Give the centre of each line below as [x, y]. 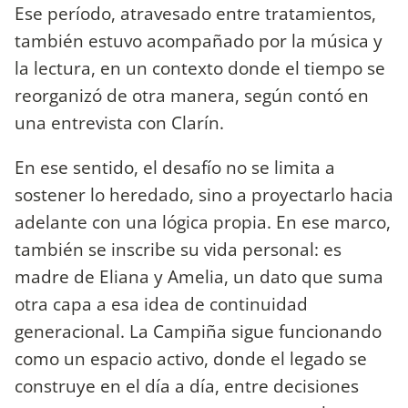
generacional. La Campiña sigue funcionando [198, 331]
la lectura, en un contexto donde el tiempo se [200, 67]
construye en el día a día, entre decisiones [187, 385]
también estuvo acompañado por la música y [199, 40]
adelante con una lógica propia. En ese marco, [203, 221]
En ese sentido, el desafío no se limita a [175, 167]
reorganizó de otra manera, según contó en [192, 95]
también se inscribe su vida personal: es [178, 249]
